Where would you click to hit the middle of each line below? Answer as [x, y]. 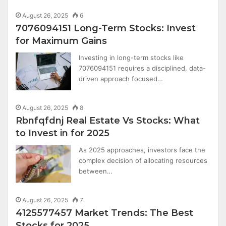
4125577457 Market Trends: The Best [105, 213]
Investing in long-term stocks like [131, 58]
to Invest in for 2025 [63, 133]
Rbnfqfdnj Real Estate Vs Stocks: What [108, 121]
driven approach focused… [121, 79]
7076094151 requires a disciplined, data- [143, 68]
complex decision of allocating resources [143, 160]
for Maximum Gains [62, 41]
